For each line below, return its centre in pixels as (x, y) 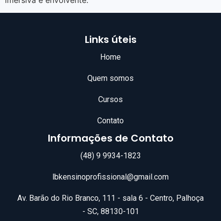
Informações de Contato (110, 138)
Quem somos (110, 78)
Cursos (110, 100)
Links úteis (110, 40)
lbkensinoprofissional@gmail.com (110, 177)
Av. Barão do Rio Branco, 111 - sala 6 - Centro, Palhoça (110, 198)
